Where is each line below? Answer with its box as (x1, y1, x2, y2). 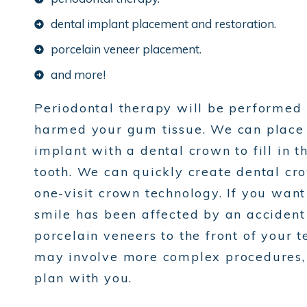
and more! (51, 67, 106, 82)
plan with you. (34, 270, 133, 286)
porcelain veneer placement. (51, 42, 201, 57)
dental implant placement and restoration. (51, 16, 276, 32)
